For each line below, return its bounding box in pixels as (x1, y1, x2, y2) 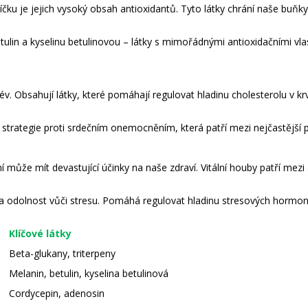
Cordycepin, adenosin (9, 286, 104, 300)
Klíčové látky (9, 226, 71, 240)
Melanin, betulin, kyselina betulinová (9, 266, 168, 280)
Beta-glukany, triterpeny (9, 246, 115, 260)
